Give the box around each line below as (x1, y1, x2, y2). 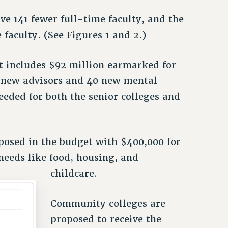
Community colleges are (50, 197, 165, 209)
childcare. (50, 167, 97, 180)
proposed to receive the (50, 213, 161, 225)
